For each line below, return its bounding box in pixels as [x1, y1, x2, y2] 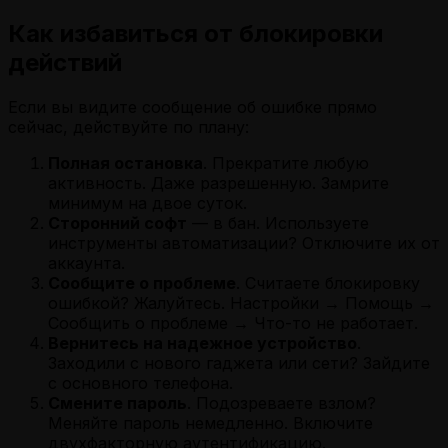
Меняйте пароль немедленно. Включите [48, 413, 373, 434]
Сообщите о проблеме [48, 273, 236, 294]
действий [8, 48, 122, 78]
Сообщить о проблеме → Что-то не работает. [48, 313, 418, 334]
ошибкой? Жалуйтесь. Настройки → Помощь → [48, 293, 434, 314]
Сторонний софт [48, 213, 187, 234]
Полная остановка [48, 153, 203, 174]
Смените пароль [48, 393, 187, 414]
